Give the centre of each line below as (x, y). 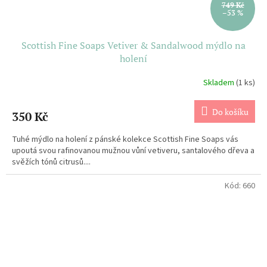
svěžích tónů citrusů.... (51, 162)
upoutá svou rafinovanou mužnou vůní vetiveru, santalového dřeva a (133, 151)
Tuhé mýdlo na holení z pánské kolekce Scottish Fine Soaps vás (125, 139)
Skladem (220, 83)
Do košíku (230, 112)
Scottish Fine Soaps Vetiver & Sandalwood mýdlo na (133, 45)
